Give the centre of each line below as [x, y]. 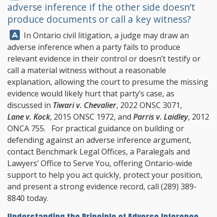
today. [37, 198]
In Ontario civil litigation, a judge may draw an [105, 35]
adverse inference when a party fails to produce [94, 47]
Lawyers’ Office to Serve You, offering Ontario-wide [100, 163]
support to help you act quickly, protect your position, [105, 175]
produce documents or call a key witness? [99, 19]
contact [22, 152]
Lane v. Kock [29, 117]
